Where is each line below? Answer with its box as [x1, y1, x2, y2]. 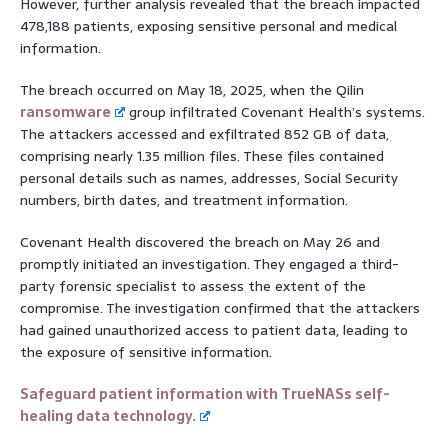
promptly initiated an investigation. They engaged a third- [20, 252, 399, 275]
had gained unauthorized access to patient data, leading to [20, 318, 408, 341]
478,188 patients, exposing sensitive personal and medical [20, 14, 397, 37]
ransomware [20, 100, 111, 123]
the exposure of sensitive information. [20, 340, 272, 363]
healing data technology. [20, 404, 196, 427]
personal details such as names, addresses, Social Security [20, 166, 398, 189]
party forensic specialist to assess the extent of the [20, 274, 366, 297]
